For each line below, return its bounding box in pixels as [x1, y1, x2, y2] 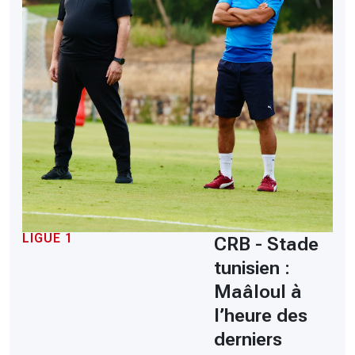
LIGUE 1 [22, 230, 73, 246]
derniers [214, 327, 282, 350]
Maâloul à [214, 280, 302, 303]
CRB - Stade [214, 232, 319, 255]
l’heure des [214, 303, 307, 326]
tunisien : [214, 256, 290, 279]
